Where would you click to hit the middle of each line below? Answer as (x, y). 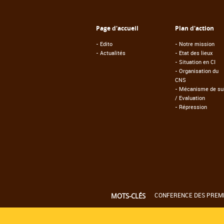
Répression (193, 106)
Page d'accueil (117, 28)
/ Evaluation (190, 97)
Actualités (113, 52)
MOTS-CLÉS (128, 196)
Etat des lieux (196, 52)
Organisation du (199, 70)
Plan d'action (194, 28)
